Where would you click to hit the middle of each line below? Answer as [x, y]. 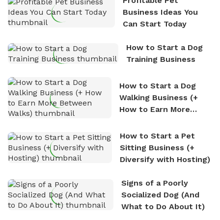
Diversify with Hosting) [165, 159]
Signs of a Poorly [154, 183]
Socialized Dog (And [160, 194]
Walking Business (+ [158, 97]
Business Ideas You [160, 12]
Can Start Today [154, 24]
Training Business [161, 59]
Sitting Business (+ [157, 147]
